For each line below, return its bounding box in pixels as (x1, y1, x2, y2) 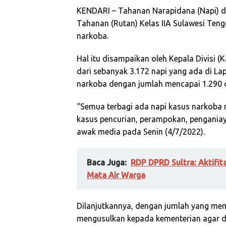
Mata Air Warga (87, 171, 145, 180)
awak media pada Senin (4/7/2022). (77, 127, 205, 136)
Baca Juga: (87, 158, 127, 167)
